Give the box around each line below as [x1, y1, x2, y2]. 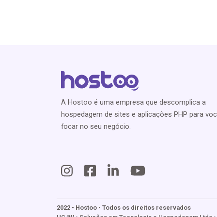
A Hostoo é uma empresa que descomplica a [61, 98, 206, 107]
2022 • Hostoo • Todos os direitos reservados [57, 204, 191, 211]
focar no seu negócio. [61, 122, 131, 131]
